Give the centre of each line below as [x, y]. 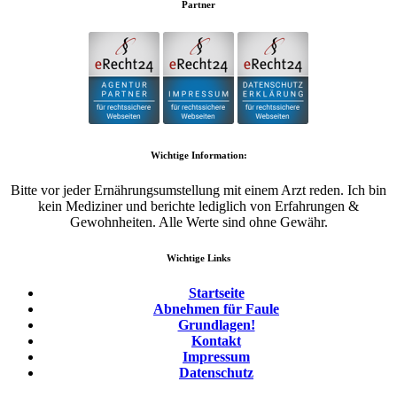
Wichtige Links [198, 258]
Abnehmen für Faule [216, 309]
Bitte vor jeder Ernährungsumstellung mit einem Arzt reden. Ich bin [198, 191]
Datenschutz [216, 373]
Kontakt [216, 341]
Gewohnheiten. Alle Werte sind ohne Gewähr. [198, 222]
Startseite [216, 293]
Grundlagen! [216, 325]
